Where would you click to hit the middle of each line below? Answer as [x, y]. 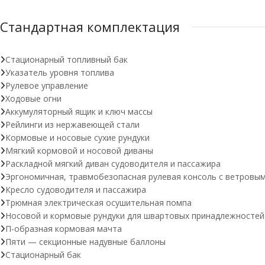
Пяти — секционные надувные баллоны [85, 242]
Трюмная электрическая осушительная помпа [98, 203]
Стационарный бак [43, 255]
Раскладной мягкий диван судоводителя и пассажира [113, 164]
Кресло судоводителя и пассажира [76, 190]
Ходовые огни [33, 98]
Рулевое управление [47, 85]
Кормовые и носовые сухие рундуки [77, 138]
